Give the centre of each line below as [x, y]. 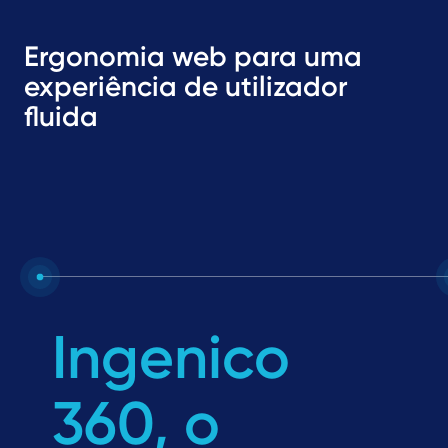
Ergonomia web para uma [193, 56]
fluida [61, 116]
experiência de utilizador [186, 86]
